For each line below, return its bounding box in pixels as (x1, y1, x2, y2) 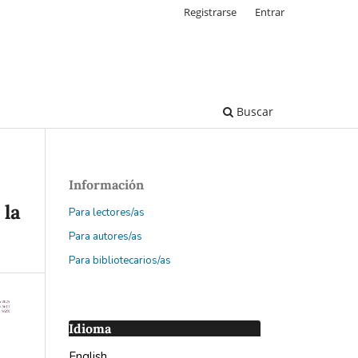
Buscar (233, 103, 273, 119)
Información (69, 176, 144, 193)
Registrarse (184, 4, 237, 19)
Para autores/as (69, 229, 142, 244)
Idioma (69, 320, 111, 336)
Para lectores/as (69, 205, 145, 220)
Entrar (255, 4, 284, 19)
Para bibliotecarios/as (69, 253, 171, 268)
